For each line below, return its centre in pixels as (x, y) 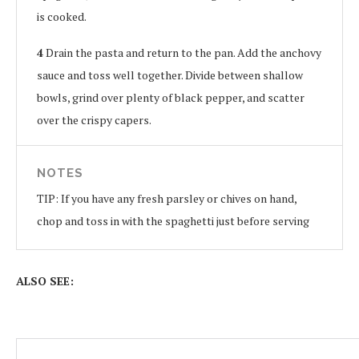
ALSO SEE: (45, 280)
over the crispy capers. (94, 119)
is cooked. (62, 16)
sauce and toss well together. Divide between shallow (170, 75)
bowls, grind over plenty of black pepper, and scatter (171, 97)
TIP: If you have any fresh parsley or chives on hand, (167, 198)
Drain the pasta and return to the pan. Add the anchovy (182, 52)
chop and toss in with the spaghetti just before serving (173, 220)
